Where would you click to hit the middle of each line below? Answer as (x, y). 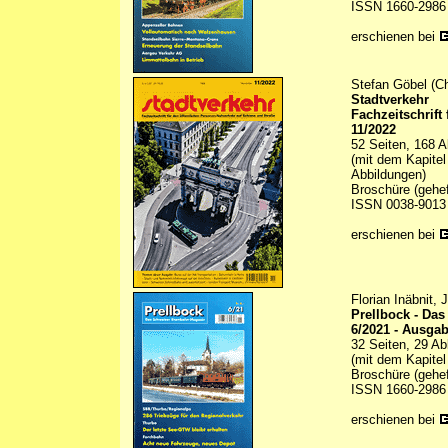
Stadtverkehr (390, 100)
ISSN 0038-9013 (398, 205)
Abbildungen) (388, 175)
